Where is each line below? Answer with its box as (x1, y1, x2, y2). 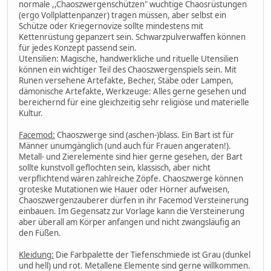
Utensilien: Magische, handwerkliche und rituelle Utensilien (19, 53, 238, 64)
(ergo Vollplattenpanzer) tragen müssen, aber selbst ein (19, 9, 226, 21)
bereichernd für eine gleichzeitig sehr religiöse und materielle (19, 96, 249, 108)
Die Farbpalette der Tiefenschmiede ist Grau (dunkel (54, 249, 250, 260)
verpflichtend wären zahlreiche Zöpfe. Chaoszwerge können (19, 172, 243, 184)
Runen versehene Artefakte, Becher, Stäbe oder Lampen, (19, 74, 233, 86)
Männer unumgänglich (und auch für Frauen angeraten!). (19, 140, 231, 151)
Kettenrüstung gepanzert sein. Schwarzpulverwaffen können (19, 31, 246, 42)
